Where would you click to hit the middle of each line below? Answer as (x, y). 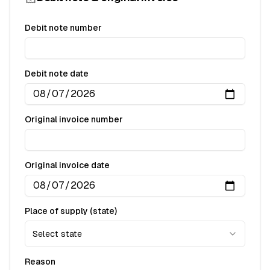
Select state (57, 234)
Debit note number (63, 28)
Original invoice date (67, 165)
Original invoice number (74, 119)
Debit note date (57, 74)
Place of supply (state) (71, 211)
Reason (40, 262)
